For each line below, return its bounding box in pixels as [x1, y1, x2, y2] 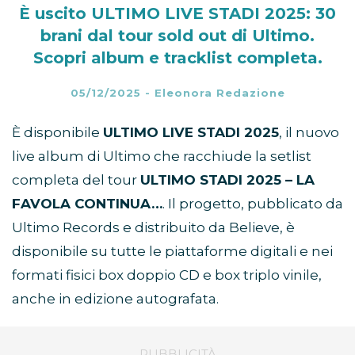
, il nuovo [279, 124, 339, 141]
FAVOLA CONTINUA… [12, 196, 162, 212]
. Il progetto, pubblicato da [162, 196, 343, 212]
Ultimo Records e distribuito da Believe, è [12, 219, 295, 236]
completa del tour [12, 172, 140, 189]
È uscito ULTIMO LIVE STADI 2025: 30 [19, 4, 336, 24]
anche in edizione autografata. [12, 291, 219, 307]
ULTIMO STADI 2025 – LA [140, 172, 315, 189]
